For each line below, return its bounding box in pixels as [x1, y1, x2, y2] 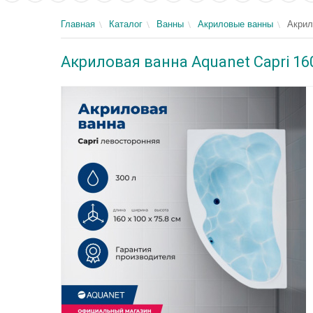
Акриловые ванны [198, 19, 273, 29]
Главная [61, 19, 95, 29]
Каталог [109, 19, 143, 29]
